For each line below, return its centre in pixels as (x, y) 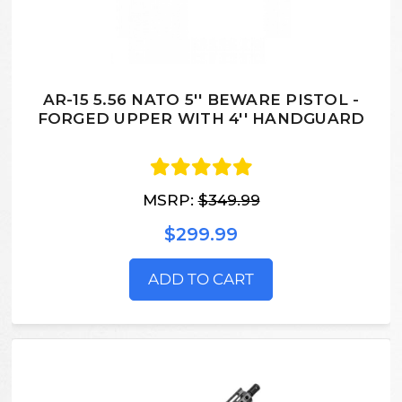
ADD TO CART (201, 279)
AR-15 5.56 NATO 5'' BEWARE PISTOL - (201, 100)
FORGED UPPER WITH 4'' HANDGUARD (201, 119)
